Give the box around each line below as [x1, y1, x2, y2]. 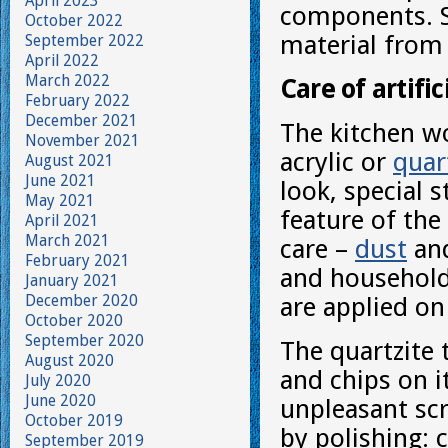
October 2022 [25, 11, 123, 30]
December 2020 [25, 291, 138, 310]
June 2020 [25, 391, 96, 410]
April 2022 [25, 51, 99, 70]
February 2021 [25, 251, 130, 270]
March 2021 [25, 231, 110, 250]
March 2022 [25, 71, 110, 90]
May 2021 [25, 191, 95, 210]
